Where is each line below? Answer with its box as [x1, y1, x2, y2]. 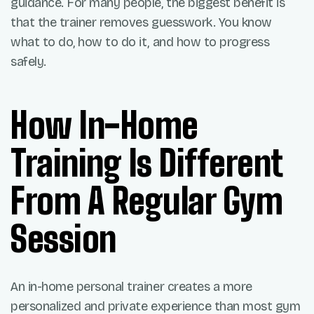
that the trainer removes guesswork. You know [11, 14, 272, 30]
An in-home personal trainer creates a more [11, 278, 252, 294]
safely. [11, 53, 46, 69]
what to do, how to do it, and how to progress [11, 34, 270, 50]
